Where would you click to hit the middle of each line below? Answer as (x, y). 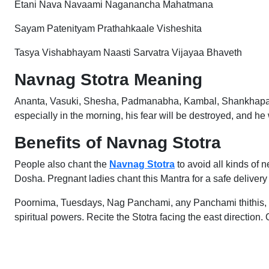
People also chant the (62, 164)
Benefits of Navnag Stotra (118, 143)
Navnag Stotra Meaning (108, 80)
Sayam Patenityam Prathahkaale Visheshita (108, 29)
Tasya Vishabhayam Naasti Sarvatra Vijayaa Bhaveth (128, 53)
